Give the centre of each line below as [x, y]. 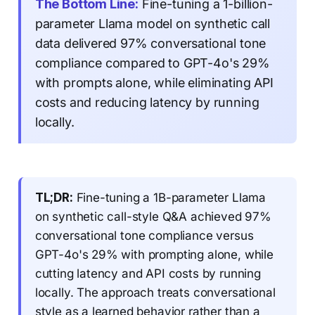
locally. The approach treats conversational [155, 292]
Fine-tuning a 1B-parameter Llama [169, 197]
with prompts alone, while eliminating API [154, 82]
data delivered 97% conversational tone [150, 43]
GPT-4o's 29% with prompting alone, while [154, 254]
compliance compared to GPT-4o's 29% [152, 63]
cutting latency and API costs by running [148, 273]
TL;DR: [54, 197]
